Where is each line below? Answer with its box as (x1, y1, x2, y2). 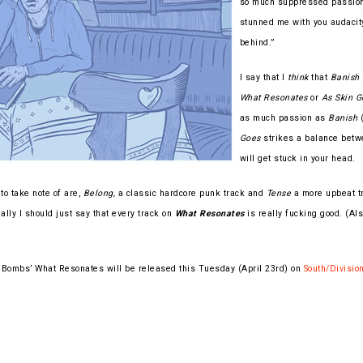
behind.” (239, 36, 275, 48)
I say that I (239, 71, 288, 83)
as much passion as (239, 112, 328, 123)
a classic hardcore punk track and (115, 187, 267, 199)
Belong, (83, 187, 115, 199)
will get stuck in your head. (239, 152, 356, 164)
